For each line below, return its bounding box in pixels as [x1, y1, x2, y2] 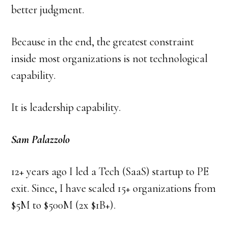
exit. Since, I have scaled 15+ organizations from [11, 182, 216, 195]
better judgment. [11, 3, 84, 17]
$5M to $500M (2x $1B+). [11, 198, 116, 212]
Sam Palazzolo [11, 133, 70, 147]
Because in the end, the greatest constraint [11, 35, 194, 49]
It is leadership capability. [11, 101, 121, 115]
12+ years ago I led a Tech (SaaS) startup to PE [11, 165, 209, 179]
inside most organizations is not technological [11, 52, 208, 66]
